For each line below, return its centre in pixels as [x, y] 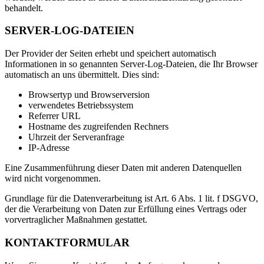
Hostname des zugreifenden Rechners [98, 127]
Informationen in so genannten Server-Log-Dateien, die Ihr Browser [131, 64]
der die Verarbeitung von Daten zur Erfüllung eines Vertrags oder [126, 209]
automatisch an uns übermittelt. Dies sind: [82, 75]
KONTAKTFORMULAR [67, 242]
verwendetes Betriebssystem [81, 105]
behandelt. [24, 8]
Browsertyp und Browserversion [89, 95]
